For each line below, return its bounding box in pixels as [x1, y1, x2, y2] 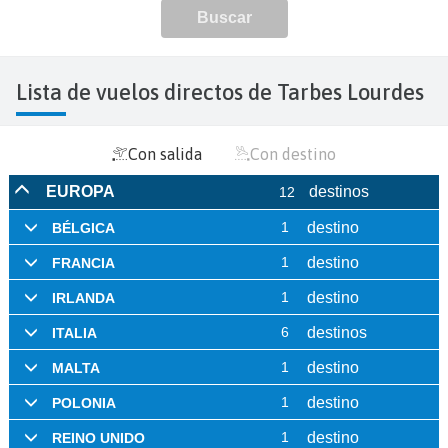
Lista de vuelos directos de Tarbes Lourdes [27, 78, 424, 105]
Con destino [250, 144, 336, 163]
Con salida [128, 144, 202, 163]
